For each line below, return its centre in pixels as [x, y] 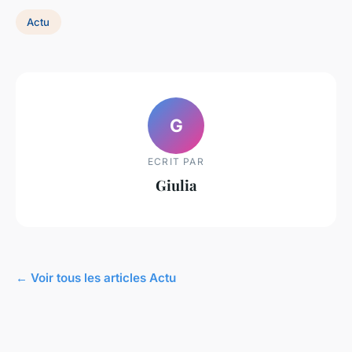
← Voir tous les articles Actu [96, 277]
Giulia [176, 185]
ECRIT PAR [176, 161]
